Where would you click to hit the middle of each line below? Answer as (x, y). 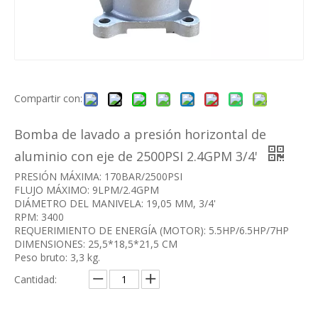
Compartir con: (48, 98)
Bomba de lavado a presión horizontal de (140, 134)
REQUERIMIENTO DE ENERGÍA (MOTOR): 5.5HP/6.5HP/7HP (152, 230)
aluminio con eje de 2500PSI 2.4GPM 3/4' (138, 156)
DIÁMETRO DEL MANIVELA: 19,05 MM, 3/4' (115, 203)
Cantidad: (35, 279)
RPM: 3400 (39, 216)
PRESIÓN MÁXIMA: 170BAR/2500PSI (98, 176)
